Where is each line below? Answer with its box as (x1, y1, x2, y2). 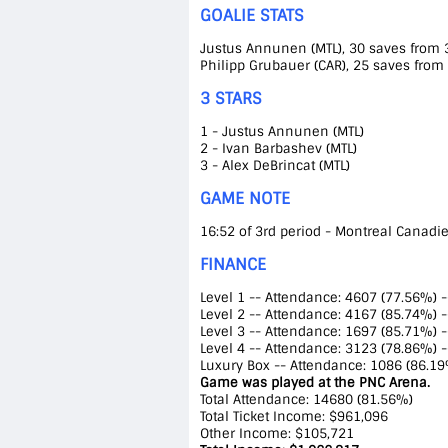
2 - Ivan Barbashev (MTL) (199, 140, 357, 157)
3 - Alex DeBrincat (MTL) (199, 157, 350, 174)
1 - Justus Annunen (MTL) (199, 123, 364, 140)
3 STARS (199, 88, 262, 109)
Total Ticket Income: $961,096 (199, 408, 388, 425)
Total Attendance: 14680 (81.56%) (199, 391, 413, 408)
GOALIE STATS (199, 5, 304, 26)
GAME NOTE (199, 188, 290, 209)
